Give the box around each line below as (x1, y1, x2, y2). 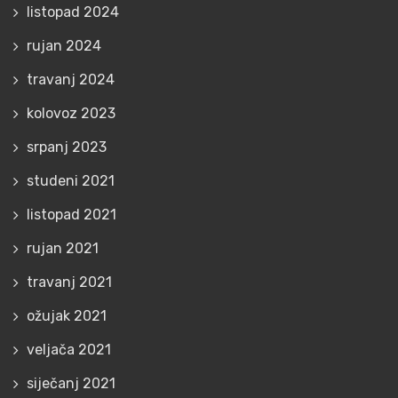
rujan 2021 (27, 240, 99, 257)
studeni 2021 (27, 172, 115, 189)
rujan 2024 (27, 37, 101, 54)
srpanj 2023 (27, 139, 107, 155)
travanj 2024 (27, 71, 115, 88)
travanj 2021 (27, 274, 112, 291)
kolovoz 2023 (27, 105, 115, 122)
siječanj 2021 (27, 375, 115, 392)
